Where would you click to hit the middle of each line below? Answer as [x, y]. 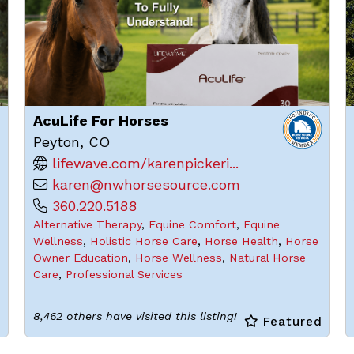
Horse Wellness [178, 258]
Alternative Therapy [87, 224]
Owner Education [80, 258]
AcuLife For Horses [100, 121]
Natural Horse [267, 258]
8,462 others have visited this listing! [135, 316]
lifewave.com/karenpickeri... [145, 163]
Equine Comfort [192, 224]
